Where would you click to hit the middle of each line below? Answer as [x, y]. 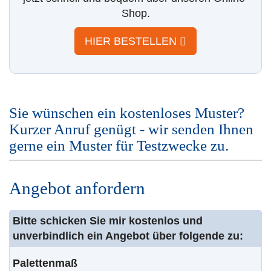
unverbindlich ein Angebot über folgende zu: [128, 236]
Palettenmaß [45, 263]
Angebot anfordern [77, 188]
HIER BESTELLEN [132, 41]
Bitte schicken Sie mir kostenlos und [108, 221]
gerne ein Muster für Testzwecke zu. [119, 146]
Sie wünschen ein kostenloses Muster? [127, 113]
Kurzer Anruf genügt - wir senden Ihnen [131, 129]
